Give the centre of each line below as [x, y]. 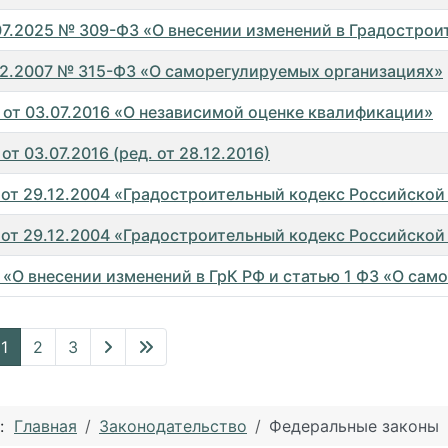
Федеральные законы [354, 425]
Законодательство [173, 425]
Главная [45, 425]
